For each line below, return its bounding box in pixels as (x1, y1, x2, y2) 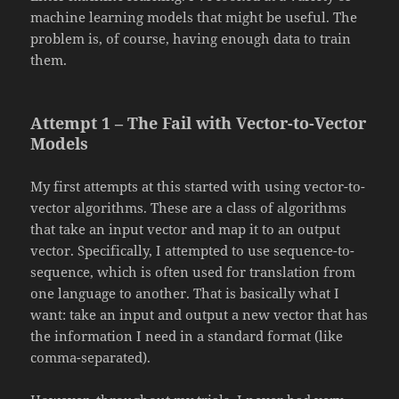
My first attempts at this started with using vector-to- (30, 177, 366, 196)
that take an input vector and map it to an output (30, 220, 341, 239)
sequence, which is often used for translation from (30, 263, 356, 281)
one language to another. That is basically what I (30, 284, 340, 303)
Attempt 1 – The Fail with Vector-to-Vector (30, 112, 367, 134)
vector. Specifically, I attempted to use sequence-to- (30, 241, 355, 260)
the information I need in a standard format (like (30, 327, 344, 346)
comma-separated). (30, 348, 151, 367)
